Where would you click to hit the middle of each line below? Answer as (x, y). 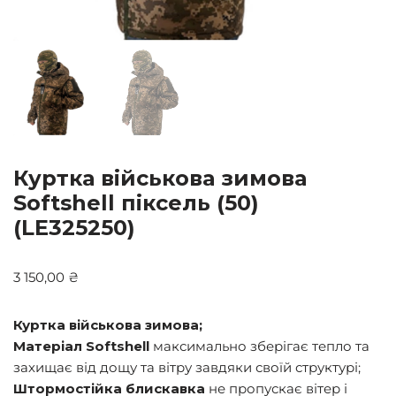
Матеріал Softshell (81, 346)
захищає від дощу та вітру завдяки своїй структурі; (187, 367)
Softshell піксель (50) (136, 203)
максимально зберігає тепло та (259, 346)
